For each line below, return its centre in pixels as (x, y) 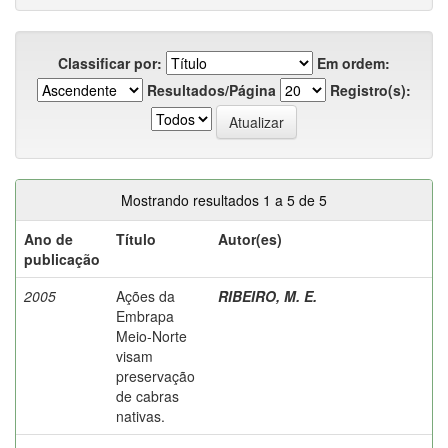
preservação (155, 375)
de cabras (147, 395)
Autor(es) (250, 238)
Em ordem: (353, 62)
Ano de (48, 238)
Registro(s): (370, 89)
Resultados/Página (211, 89)
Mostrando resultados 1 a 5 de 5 (224, 199)
